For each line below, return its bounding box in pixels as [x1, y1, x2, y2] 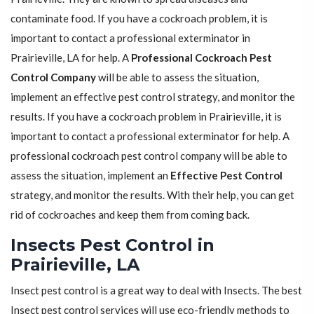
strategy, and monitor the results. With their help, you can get [11, 189, 294, 202]
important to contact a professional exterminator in [11, 32, 250, 45]
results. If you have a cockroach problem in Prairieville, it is [11, 110, 282, 123]
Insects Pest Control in [11, 235, 214, 256]
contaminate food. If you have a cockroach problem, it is [11, 12, 268, 25]
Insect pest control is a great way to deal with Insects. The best [11, 284, 302, 297]
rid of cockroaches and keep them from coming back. [11, 208, 250, 221]
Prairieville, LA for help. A [11, 51, 131, 64]
